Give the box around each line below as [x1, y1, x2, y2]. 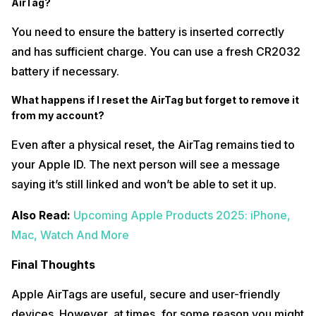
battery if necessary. [11, 64, 119, 79]
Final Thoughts [11, 257, 95, 272]
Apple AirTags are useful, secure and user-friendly [11, 287, 280, 302]
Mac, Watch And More [11, 228, 129, 243]
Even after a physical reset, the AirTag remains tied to [11, 138, 295, 152]
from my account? [11, 109, 104, 122]
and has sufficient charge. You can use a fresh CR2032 [11, 44, 300, 59]
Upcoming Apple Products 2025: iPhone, [73, 208, 291, 223]
